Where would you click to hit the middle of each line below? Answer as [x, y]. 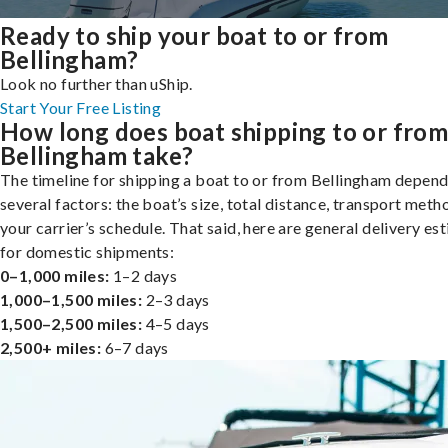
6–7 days [135, 347]
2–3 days [176, 299]
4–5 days [176, 323]
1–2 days [143, 275]
